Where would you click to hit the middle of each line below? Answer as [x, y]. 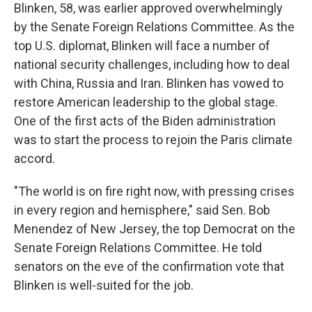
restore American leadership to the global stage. [146, 102]
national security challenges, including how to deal [152, 64]
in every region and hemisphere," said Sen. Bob [142, 210]
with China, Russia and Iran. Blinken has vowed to [149, 83]
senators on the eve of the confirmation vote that [149, 266]
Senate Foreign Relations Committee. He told [138, 248]
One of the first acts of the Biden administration [145, 121]
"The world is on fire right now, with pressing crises [154, 191]
